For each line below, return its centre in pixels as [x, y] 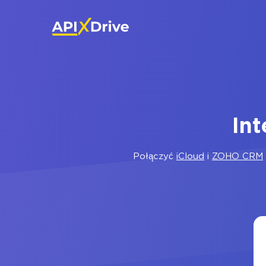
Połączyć [155, 156]
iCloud [190, 156]
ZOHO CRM [237, 156]
